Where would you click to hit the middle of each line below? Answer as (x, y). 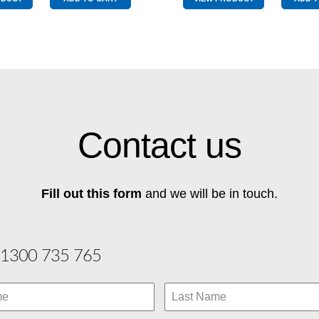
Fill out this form (91, 193)
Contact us (159, 145)
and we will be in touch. (210, 193)
